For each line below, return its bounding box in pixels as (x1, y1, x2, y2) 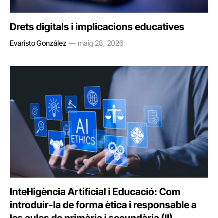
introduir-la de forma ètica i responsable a (10, 199, 197, 211)
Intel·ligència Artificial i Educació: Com (10, 186, 181, 198)
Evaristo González (10, 38, 67, 48)
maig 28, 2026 (78, 38, 124, 48)
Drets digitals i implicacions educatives (10, 20, 184, 33)
